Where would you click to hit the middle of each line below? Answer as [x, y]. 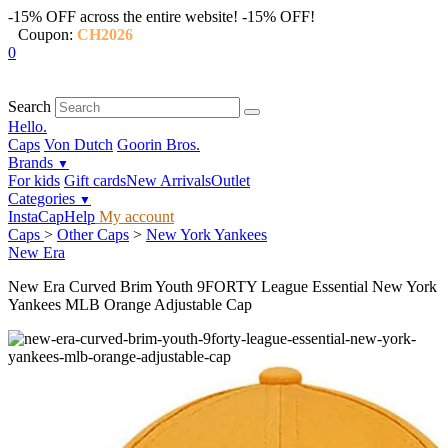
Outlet [230, 180]
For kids [34, 180]
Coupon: [47, 34]
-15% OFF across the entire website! [123, 16]
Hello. [27, 126]
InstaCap [36, 216]
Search [29, 106]
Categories [43, 198]
